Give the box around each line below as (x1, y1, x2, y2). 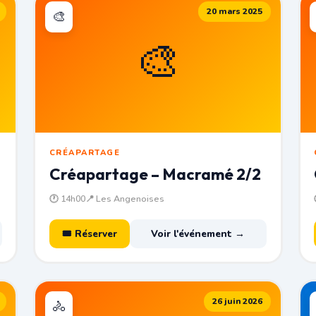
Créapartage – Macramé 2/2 (49, 164, 261, 184)
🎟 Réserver (61, 226, 117, 241)
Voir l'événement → (151, 226, 245, 241)
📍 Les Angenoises (85, 192, 164, 205)
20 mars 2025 (207, 5, 263, 17)
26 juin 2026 (212, 295, 263, 307)
